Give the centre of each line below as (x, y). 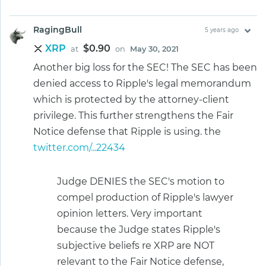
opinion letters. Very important (130, 214)
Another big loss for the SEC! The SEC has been (145, 68)
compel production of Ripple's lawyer (145, 198)
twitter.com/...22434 (79, 148)
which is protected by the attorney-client (131, 100)
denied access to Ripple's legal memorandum (142, 84)
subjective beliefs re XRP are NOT (136, 246)
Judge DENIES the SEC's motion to (141, 182)
